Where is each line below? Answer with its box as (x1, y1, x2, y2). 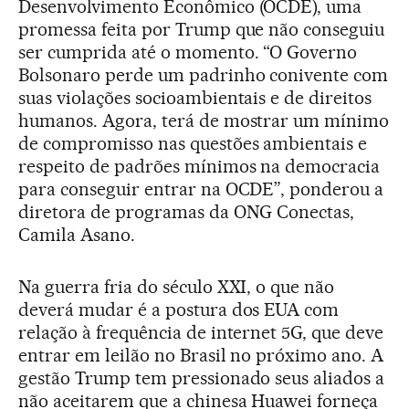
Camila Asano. (18, 223, 135, 246)
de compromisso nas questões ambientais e (18, 131, 368, 154)
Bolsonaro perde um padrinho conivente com (18, 63, 389, 86)
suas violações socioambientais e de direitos (18, 86, 372, 109)
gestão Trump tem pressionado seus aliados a (18, 366, 385, 389)
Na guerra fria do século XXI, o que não (18, 275, 335, 298)
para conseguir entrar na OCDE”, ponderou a (18, 177, 384, 200)
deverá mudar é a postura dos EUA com (18, 298, 340, 320)
